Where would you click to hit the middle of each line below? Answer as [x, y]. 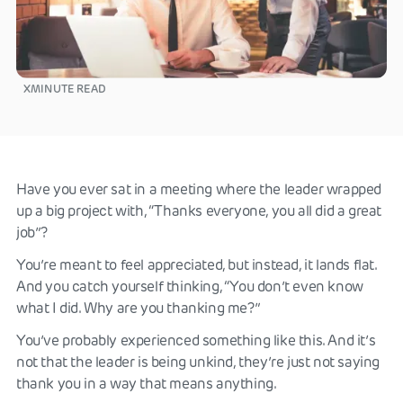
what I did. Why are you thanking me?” [139, 308]
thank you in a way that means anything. [147, 383]
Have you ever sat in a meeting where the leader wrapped [199, 189]
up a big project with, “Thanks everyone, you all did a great [199, 210]
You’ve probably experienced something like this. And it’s [196, 340]
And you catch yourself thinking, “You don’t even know [190, 286]
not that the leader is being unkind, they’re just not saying [198, 362]
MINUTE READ [68, 88]
